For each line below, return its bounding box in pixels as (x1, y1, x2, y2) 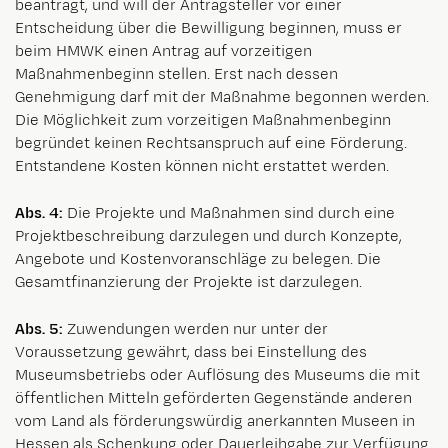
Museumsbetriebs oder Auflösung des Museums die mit (15, 364, 420, 386)
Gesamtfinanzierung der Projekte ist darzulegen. (15, 271, 362, 293)
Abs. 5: (15, 318, 67, 340)
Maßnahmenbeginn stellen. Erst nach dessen (15, 63, 338, 85)
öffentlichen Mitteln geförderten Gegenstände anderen (15, 387, 412, 409)
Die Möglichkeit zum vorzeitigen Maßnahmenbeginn (15, 109, 391, 131)
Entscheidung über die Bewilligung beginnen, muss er (15, 17, 402, 39)
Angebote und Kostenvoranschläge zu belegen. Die (15, 248, 381, 270)
